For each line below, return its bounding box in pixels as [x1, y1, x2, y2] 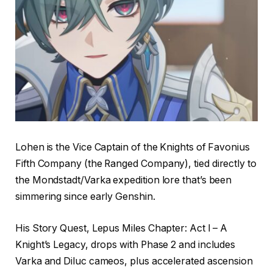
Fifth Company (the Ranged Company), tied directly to [15, 158, 257, 170]
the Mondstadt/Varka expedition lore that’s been [15, 174, 232, 186]
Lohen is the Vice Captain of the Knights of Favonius [15, 141, 250, 154]
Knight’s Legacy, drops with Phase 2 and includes [15, 238, 236, 250]
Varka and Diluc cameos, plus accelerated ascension [15, 255, 253, 267]
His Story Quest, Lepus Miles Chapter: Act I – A [15, 222, 228, 234]
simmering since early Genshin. [15, 191, 155, 203]
